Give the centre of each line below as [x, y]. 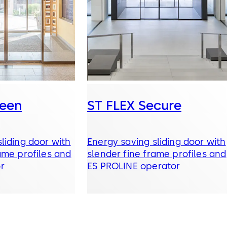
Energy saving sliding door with [157, 142]
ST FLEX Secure [134, 106]
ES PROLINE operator [134, 166]
